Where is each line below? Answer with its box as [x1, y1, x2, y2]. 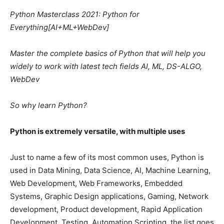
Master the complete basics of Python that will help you [10, 48, 205, 58]
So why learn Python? [10, 100, 87, 110]
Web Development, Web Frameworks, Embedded [10, 178, 182, 188]
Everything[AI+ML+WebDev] [10, 22, 109, 32]
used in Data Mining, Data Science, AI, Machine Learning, [10, 165, 210, 175]
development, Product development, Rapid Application [10, 204, 202, 214]
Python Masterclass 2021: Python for [10, 9, 139, 19]
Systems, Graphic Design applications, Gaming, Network [10, 191, 208, 201]
